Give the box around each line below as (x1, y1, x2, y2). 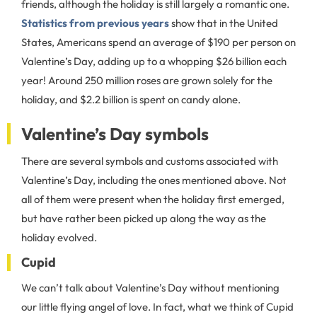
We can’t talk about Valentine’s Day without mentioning (21, 281, 279, 294)
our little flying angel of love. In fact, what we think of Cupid (21, 300, 294, 313)
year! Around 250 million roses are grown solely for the (21, 74, 272, 87)
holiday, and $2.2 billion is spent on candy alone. (21, 93, 243, 106)
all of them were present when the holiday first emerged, (21, 192, 284, 206)
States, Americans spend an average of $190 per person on (21, 35, 296, 49)
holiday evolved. (21, 231, 97, 244)
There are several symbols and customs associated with (21, 154, 278, 168)
